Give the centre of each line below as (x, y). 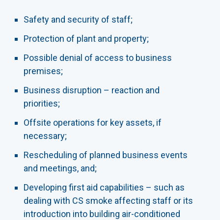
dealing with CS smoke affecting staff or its (108, 201)
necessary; (45, 136)
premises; (43, 71)
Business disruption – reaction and (92, 90)
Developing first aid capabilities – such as (104, 188)
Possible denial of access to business (98, 58)
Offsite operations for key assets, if (93, 123)
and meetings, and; (60, 168)
